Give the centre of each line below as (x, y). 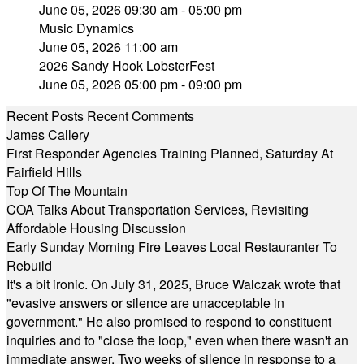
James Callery (48, 134)
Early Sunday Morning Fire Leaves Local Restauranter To (172, 247)
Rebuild (29, 265)
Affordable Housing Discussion (96, 228)
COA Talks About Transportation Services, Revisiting (158, 209)
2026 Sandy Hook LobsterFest (127, 65)
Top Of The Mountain (67, 191)
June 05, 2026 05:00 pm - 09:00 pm (141, 84)
